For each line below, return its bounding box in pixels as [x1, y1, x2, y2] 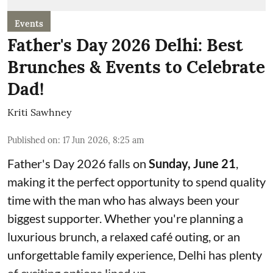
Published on [7, 135, 58, 146]
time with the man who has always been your [7, 193, 239, 207]
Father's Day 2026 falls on [7, 156, 149, 171]
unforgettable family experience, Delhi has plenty [7, 247, 262, 262]
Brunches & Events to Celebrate [7, 56, 265, 78]
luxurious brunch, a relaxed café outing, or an [7, 229, 240, 244]
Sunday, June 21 [149, 156, 236, 171]
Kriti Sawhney [7, 106, 71, 118]
